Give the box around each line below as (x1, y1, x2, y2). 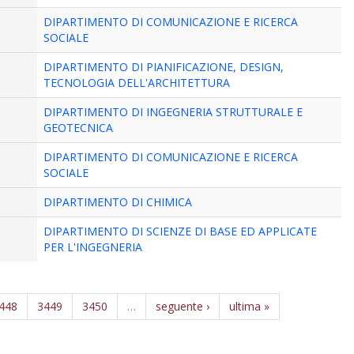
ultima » (229, 299, 270, 314)
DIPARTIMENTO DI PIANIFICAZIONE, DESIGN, (43, 59, 284, 74)
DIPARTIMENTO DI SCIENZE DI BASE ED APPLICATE (43, 224, 318, 239)
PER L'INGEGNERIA (43, 239, 143, 254)
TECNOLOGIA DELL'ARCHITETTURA (43, 75, 231, 90)
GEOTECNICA (43, 120, 114, 135)
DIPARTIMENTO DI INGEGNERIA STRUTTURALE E (43, 104, 303, 119)
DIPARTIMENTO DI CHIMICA (43, 194, 193, 209)
